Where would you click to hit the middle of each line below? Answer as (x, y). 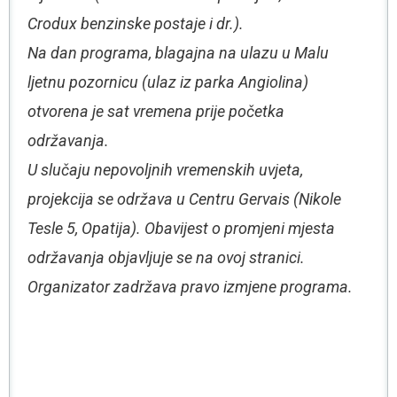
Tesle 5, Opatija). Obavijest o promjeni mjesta (181, 228)
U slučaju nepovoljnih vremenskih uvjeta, (165, 170)
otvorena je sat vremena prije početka (156, 111)
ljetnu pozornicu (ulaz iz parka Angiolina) (168, 82)
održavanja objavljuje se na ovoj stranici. (166, 257)
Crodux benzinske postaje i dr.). (136, 23)
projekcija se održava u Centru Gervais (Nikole (184, 199)
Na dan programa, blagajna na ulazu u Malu (178, 53)
